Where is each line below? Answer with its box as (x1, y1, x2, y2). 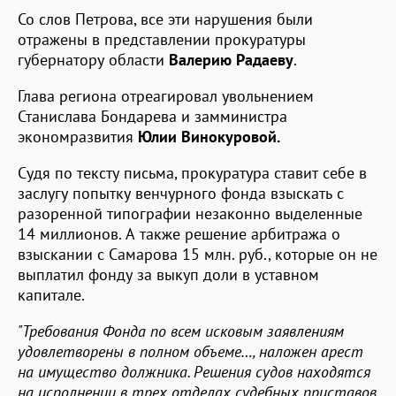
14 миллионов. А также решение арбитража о (18, 223, 340, 244)
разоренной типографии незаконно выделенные (18, 202, 362, 224)
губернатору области (18, 49, 169, 70)
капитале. (18, 284, 85, 305)
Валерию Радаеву (169, 49, 293, 70)
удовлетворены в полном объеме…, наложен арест (18, 340, 363, 362)
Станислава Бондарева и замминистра (18, 105, 287, 126)
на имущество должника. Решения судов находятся (18, 361, 370, 382)
